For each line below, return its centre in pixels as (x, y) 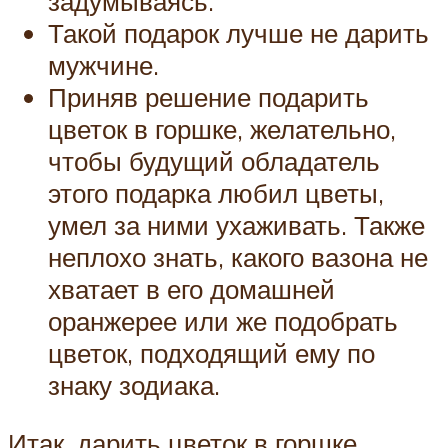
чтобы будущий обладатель (214, 160)
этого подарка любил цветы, (216, 192)
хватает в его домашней (191, 288)
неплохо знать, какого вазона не (238, 256)
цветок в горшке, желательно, (222, 128)
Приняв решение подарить (208, 96)
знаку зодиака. (134, 384)
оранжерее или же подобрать (223, 320)
